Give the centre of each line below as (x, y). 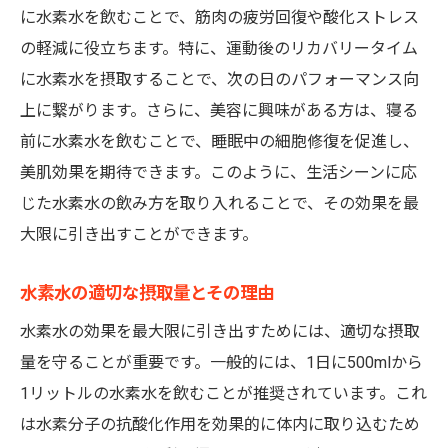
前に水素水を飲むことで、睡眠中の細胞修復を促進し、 (219, 141)
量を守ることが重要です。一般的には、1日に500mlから (221, 362)
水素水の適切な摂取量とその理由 (147, 293)
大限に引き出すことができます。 (139, 234)
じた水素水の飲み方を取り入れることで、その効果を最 (219, 203)
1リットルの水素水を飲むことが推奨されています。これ (223, 393)
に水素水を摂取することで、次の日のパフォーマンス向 (219, 79)
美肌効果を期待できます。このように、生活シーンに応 (218, 172)
